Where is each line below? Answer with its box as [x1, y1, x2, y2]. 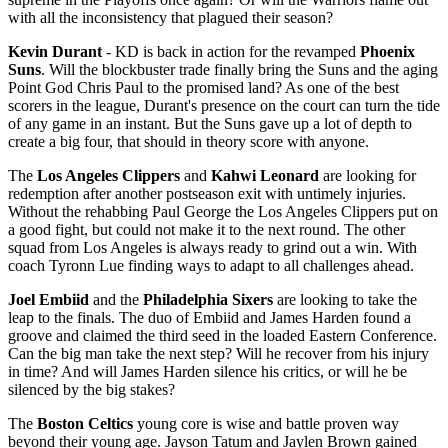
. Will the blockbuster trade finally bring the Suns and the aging [41, 61, 438, 79]
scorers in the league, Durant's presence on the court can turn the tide [8, 97, 440, 115]
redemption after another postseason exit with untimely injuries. [8, 185, 406, 203]
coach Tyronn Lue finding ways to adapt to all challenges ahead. [8, 257, 414, 275]
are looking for [319, 167, 416, 185]
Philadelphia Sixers [143, 291, 273, 309]
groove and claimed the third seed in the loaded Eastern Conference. [8, 327, 437, 345]
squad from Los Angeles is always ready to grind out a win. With [8, 239, 417, 257]
